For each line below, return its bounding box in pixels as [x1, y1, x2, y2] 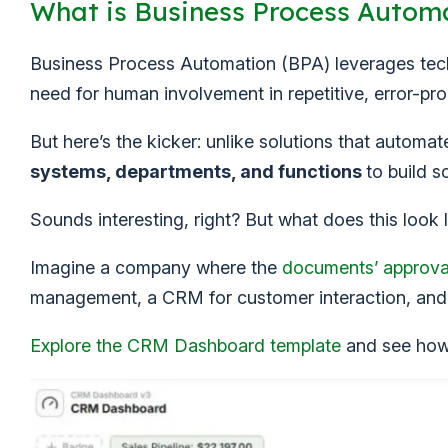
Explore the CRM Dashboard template [30, 335, 341, 356]
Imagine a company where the [30, 257, 282, 278]
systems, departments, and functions [30, 161, 366, 182]
